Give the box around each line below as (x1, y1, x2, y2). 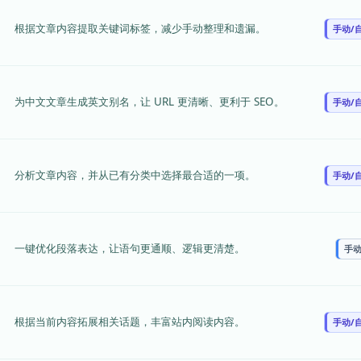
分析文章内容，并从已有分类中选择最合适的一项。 (15, 167, 255, 182)
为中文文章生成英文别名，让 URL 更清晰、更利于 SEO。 (15, 93, 284, 109)
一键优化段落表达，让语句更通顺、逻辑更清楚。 (15, 240, 245, 255)
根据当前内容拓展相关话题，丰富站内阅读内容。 (15, 313, 245, 329)
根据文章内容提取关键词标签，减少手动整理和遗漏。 (15, 20, 266, 35)
